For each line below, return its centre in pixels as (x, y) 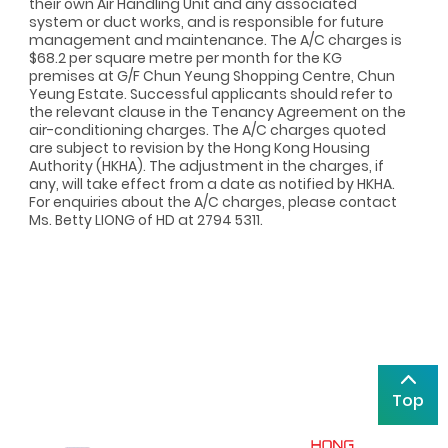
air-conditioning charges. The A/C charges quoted (207, 129)
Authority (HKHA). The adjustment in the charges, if (206, 165)
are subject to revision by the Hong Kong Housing (199, 147)
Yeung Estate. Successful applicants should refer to (211, 93)
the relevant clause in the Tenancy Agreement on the (217, 111)
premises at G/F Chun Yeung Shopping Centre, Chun (212, 75)
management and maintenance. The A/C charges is (215, 39)
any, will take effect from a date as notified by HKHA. (212, 183)
